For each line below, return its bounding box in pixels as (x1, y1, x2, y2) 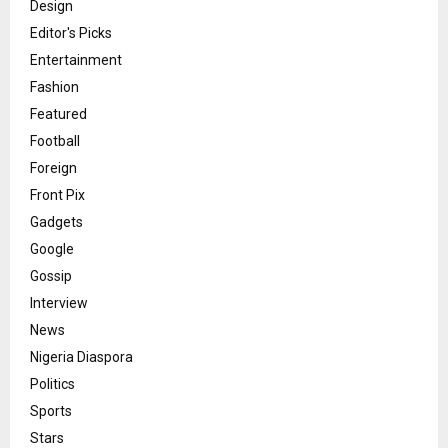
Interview (30, 295, 88, 312)
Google (30, 241, 74, 258)
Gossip (30, 268, 72, 285)
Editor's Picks (30, 25, 112, 42)
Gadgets (30, 214, 83, 231)
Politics (30, 376, 75, 393)
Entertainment (30, 52, 122, 69)
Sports (30, 403, 72, 420)
